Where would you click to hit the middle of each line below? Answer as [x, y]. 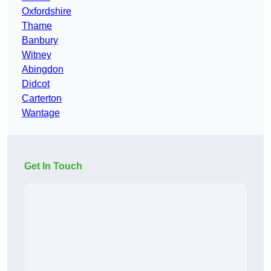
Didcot [36, 84]
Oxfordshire [47, 11]
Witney [37, 55]
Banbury [40, 41]
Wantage [41, 113]
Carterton [42, 99]
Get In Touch [53, 166]
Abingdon [43, 70]
